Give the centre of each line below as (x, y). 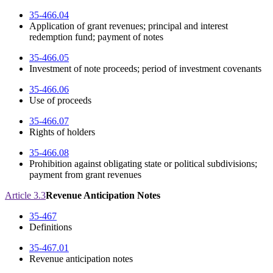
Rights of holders (62, 132)
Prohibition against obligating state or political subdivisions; (143, 164)
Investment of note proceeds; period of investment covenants (145, 69)
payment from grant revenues (85, 175)
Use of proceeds (60, 101)
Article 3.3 (25, 196)
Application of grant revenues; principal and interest (129, 26)
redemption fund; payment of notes (96, 37)
